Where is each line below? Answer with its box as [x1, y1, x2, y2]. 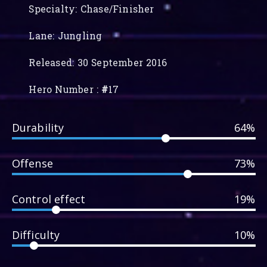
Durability [11, 120, 64, 135]
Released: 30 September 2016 [29, 54, 167, 72]
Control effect [11, 191, 86, 206]
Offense [11, 156, 53, 170]
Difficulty [11, 227, 60, 242]
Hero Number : [29, 81, 102, 98]
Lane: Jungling [29, 27, 103, 45]
